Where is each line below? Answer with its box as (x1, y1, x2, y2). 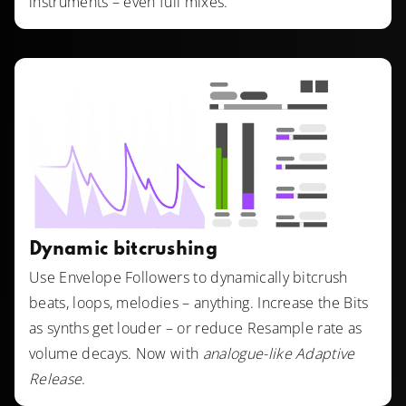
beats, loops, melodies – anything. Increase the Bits (29, 293, 369, 314)
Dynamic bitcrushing (29, 241, 218, 260)
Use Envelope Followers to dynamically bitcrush (29, 267, 348, 288)
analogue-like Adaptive (202, 343, 355, 364)
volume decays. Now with (29, 343, 203, 364)
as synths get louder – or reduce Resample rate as (29, 318, 362, 339)
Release (29, 369, 82, 390)
